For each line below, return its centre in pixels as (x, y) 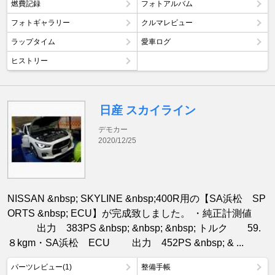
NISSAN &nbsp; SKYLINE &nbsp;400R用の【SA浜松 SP (137, 199)
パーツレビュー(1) (41, 267)
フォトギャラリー (41, 22)
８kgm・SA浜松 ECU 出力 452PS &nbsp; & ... (126, 243)
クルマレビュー (167, 22)
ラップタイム (33, 41)
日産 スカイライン (148, 110)
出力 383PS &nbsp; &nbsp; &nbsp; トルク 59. (134, 228)
